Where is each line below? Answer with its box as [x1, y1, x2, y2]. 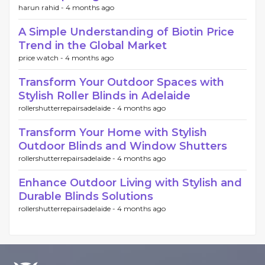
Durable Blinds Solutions [18, 189, 153, 203]
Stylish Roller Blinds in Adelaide [18, 89, 190, 102]
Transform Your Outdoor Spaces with [18, 75, 224, 89]
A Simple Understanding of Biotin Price [18, 25, 234, 38]
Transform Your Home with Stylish [18, 125, 207, 139]
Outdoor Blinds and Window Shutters [18, 139, 227, 153]
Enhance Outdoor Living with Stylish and [18, 176, 242, 189]
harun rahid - [18, 2, 66, 12]
